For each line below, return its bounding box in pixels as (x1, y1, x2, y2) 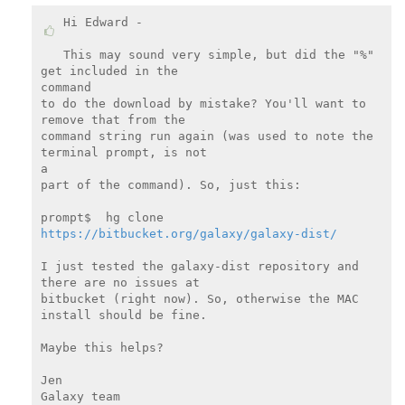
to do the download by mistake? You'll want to (40, 97, 366, 111)
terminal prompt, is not (40, 146, 207, 160)
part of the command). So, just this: (40, 178, 301, 193)
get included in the (40, 64, 178, 79)
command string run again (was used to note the (40, 129, 373, 144)
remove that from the (40, 113, 185, 127)
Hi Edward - (62, 15, 143, 30)
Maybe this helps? (40, 341, 164, 355)
